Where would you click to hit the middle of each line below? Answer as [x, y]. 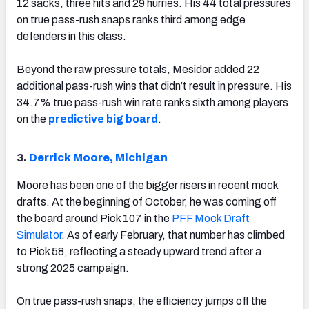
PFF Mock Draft [211, 218]
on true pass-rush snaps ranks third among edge [131, 19]
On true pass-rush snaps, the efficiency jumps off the [142, 301]
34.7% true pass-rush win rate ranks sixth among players [152, 102]
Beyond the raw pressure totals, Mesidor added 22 [138, 69]
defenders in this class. [71, 36]
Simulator [39, 235]
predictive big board [103, 119]
